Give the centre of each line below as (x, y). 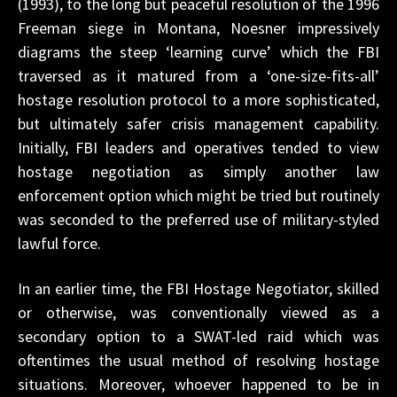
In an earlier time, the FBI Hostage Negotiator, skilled (198, 288)
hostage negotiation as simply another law (198, 171)
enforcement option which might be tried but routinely (198, 195)
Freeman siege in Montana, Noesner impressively (198, 28)
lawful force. (59, 243)
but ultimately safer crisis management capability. (198, 124)
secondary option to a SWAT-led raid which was (198, 336)
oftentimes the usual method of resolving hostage (198, 360)
